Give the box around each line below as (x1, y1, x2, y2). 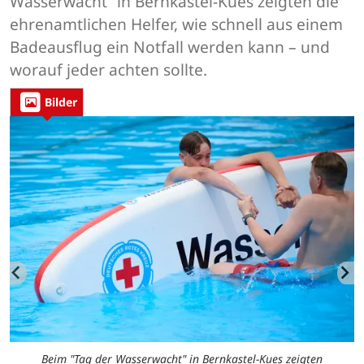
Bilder (45, 94, 77, 110)
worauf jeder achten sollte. (10, 58, 207, 81)
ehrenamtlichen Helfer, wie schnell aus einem (10, 13, 343, 36)
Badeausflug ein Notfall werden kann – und (10, 36, 330, 58)
